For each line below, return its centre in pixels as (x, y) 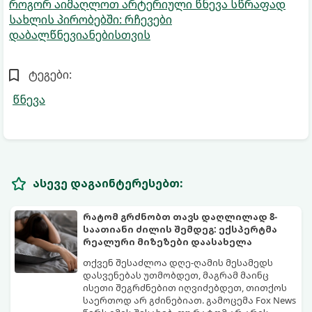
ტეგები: (50, 74)
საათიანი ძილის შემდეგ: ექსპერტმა (180, 229)
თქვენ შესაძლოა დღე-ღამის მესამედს (178, 262)
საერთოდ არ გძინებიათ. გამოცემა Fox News (189, 300)
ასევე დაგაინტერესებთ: (108, 183)
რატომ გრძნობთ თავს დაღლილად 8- (180, 216)
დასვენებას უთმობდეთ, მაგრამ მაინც (176, 275)
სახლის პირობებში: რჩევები (91, 19)
